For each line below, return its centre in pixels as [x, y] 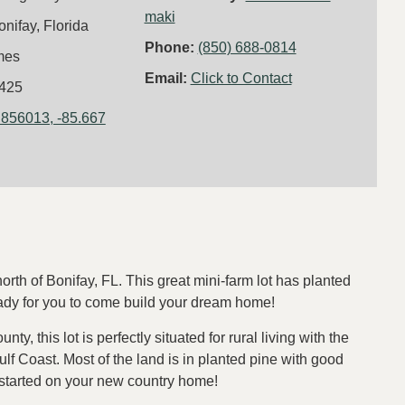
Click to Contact [241, 78]
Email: [167, 78]
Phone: [171, 47]
